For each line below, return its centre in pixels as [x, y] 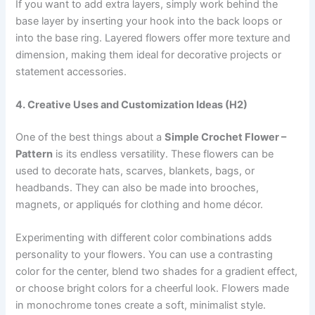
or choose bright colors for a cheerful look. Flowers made [153, 289]
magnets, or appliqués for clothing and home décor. [140, 204]
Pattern [34, 154]
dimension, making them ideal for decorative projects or [149, 54]
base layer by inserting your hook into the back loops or [149, 21]
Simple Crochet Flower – [226, 137]
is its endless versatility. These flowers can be [163, 154]
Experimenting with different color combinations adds [144, 238]
